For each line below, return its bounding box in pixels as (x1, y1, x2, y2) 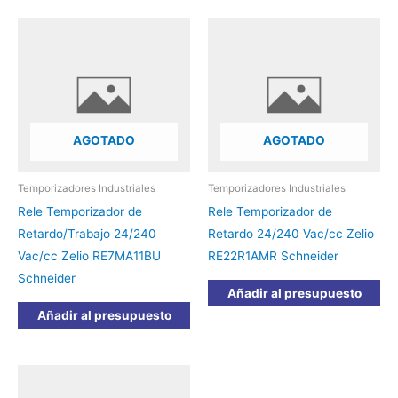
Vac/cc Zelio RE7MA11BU (18, 249, 161, 264)
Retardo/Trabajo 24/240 (18, 227, 156, 242)
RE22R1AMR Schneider (208, 249, 338, 264)
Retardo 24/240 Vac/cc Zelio (208, 227, 374, 242)
